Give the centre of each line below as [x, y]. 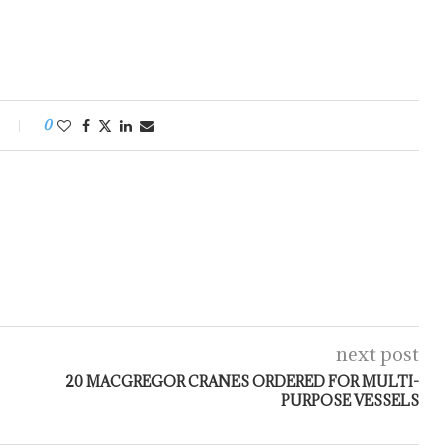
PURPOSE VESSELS [349, 400]
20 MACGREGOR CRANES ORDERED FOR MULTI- [241, 381]
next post [377, 354]
